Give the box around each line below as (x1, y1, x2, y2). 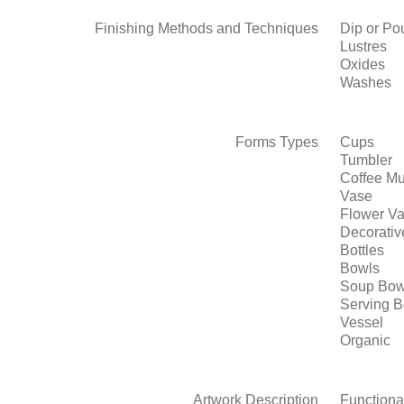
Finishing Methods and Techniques (95, 21, 319, 36)
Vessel (339, 315, 383, 330)
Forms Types (235, 134, 319, 150)
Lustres (339, 39, 387, 54)
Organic (339, 333, 390, 348)
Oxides (339, 57, 385, 72)
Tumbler (339, 152, 392, 168)
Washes (339, 75, 391, 90)
